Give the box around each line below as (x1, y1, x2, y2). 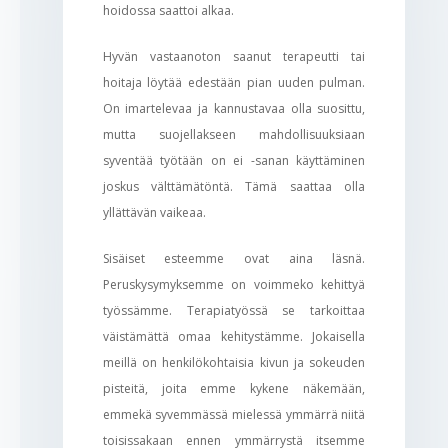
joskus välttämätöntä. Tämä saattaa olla (102, 177, 366, 195)
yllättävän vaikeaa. (102, 203, 206, 221)
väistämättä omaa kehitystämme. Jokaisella (102, 327, 366, 345)
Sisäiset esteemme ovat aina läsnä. (102, 249, 366, 267)
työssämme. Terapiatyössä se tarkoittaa (102, 301, 366, 319)
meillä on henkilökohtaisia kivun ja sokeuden (102, 353, 366, 371)
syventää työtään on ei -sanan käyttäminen (102, 151, 366, 169)
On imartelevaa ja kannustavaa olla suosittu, (102, 99, 366, 117)
